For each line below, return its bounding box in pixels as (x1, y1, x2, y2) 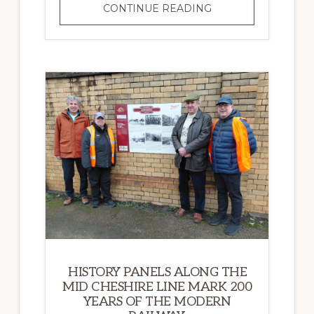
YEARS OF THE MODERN (83, 294, 231, 309)
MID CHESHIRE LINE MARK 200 (62, 279, 252, 294)
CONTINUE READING (102, 1, 212, 15)
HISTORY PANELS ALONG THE (68, 264, 247, 280)
